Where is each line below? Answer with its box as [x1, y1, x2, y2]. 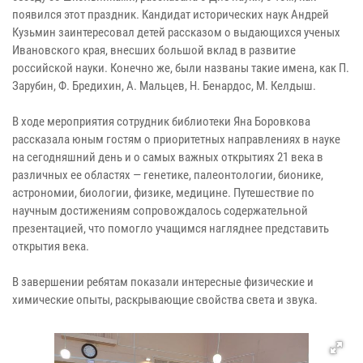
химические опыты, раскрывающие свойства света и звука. [12, 293, 318, 308]
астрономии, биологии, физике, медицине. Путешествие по [12, 186, 314, 201]
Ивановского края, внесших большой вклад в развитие [12, 43, 296, 58]
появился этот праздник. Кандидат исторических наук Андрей [12, 7, 329, 23]
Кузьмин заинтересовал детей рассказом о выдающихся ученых [12, 25, 340, 41]
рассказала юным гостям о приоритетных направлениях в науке [12, 132, 340, 147]
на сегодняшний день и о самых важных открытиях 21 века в [12, 150, 323, 165]
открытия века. [12, 239, 89, 254]
